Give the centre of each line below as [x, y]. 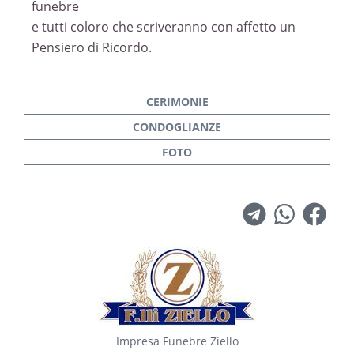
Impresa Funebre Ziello [177, 341]
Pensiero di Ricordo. [92, 47]
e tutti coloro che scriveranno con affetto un [164, 27]
